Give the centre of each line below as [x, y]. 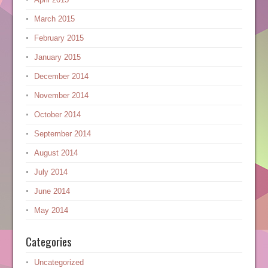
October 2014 [57, 115]
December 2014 [61, 76]
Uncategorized [59, 262]
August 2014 [56, 153]
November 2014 [61, 95]
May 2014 [51, 210]
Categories [48, 241]
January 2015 [57, 57]
